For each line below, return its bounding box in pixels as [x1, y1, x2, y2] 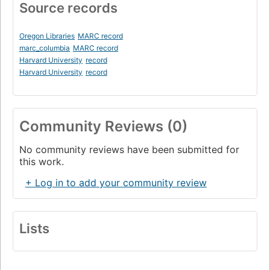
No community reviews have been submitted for [19, 143, 239, 156]
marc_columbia [19, 43, 70, 53]
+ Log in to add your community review [25, 177, 207, 189]
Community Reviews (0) [19, 118, 187, 136]
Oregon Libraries [19, 31, 75, 41]
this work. [19, 155, 64, 168]
